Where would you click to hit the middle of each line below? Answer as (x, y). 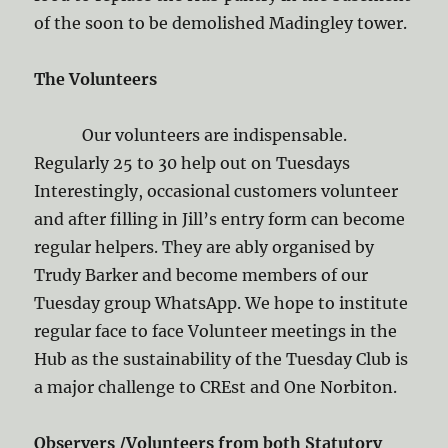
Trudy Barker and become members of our (201, 275)
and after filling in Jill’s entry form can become (220, 219)
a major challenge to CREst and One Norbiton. (220, 387)
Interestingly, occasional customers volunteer (216, 191)
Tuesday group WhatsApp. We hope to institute (221, 303)
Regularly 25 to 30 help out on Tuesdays (192, 163)
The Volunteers (96, 79)
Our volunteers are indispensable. (215, 135)
